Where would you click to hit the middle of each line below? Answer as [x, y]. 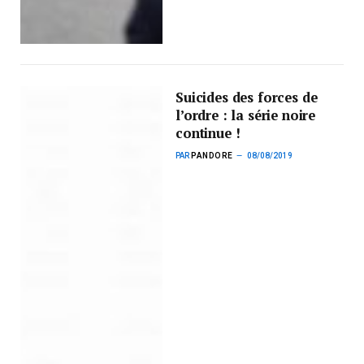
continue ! [208, 134]
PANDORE [212, 156]
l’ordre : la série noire [246, 116]
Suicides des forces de [247, 98]
